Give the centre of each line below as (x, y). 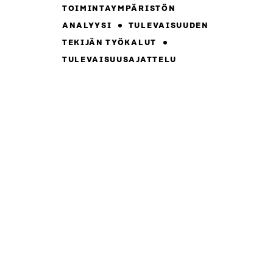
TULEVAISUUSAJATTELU (119, 60)
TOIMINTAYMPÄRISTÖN (119, 9)
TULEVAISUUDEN (168, 26)
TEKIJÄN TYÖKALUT (111, 43)
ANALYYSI (88, 26)
